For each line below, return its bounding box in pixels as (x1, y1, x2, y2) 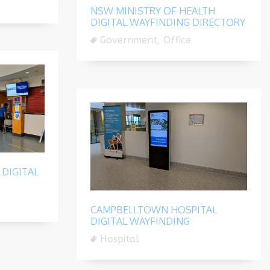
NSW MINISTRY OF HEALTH (90, 4, 215, 17)
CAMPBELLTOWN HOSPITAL (90, 203, 217, 216)
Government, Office (100, 34, 191, 46)
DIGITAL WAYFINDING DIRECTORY (90, 16, 245, 28)
